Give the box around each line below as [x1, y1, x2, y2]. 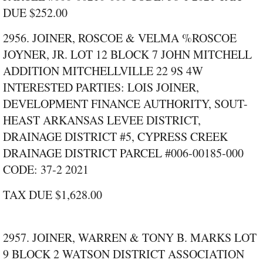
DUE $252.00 [3, 5, 68, 21]
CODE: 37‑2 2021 [3, 161, 89, 178]
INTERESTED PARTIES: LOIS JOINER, [3, 79, 199, 96]
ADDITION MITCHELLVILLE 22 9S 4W [3, 63, 203, 79]
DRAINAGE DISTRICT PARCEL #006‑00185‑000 [3, 145, 244, 161]
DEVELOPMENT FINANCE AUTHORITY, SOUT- [3, 96, 248, 112]
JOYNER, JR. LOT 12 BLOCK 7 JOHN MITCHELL [3, 46, 252, 63]
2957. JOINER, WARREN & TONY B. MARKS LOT [3, 230, 257, 246]
